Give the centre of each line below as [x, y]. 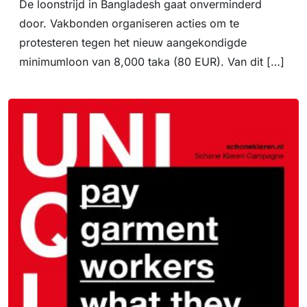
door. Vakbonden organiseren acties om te [129, 24]
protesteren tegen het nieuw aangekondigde [133, 43]
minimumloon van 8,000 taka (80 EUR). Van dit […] [152, 62]
